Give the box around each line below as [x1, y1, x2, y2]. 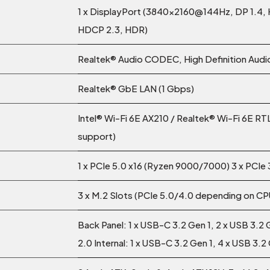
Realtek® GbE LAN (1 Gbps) [78, 83, 194, 95]
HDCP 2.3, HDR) [78, 24, 148, 36]
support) [78, 130, 116, 142]
